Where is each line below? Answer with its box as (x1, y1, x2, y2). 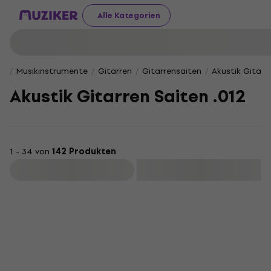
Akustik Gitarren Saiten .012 (10, 82, 246, 111)
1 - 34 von (10, 145, 52, 158)
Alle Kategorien (97, 8, 160, 22)
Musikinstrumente (16, 65, 88, 77)
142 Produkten (52, 145, 116, 158)
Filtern (60, 163, 86, 177)
